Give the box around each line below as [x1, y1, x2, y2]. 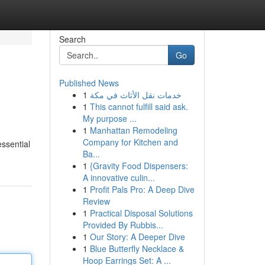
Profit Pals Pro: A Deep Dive [89, 183, 195, 195]
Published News [59, 77, 119, 89]
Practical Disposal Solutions [89, 207, 193, 219]
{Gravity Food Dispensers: [89, 160, 188, 172]
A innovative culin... [82, 172, 155, 183]
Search [59, 33, 86, 45]
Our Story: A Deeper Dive [89, 231, 185, 243]
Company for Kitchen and [82, 136, 178, 148]
